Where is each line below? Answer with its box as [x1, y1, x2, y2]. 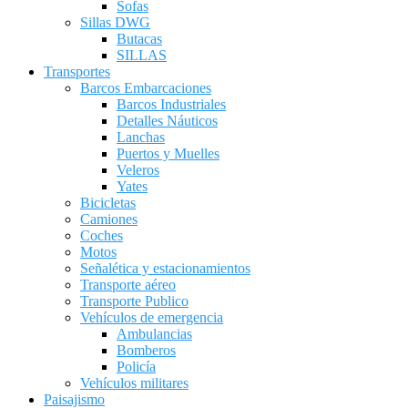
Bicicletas [80, 195, 136, 210]
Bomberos [117, 342, 176, 358]
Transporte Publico [80, 293, 189, 309]
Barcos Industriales [117, 97, 226, 112]
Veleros [117, 162, 159, 178]
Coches [80, 228, 123, 243]
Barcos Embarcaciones [80, 80, 211, 96]
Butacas [117, 31, 162, 46]
